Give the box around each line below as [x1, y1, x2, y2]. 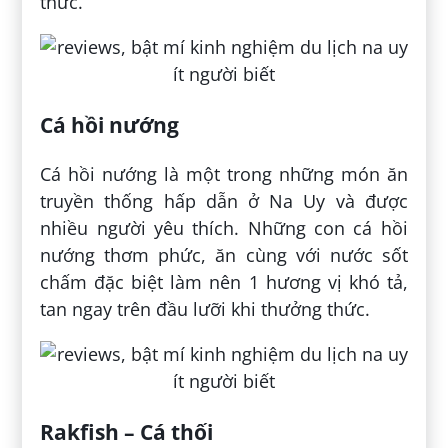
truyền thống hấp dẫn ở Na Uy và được [40, 189, 408, 214]
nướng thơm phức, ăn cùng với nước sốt [40, 243, 408, 268]
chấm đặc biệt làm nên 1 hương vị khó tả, [40, 270, 408, 295]
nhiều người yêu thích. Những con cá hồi [40, 216, 408, 241]
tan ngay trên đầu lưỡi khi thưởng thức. [40, 297, 371, 322]
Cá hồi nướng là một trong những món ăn [40, 162, 408, 187]
